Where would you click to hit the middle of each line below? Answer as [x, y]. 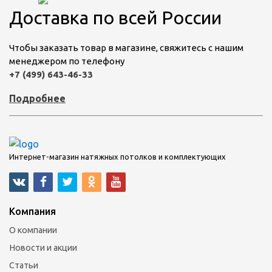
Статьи [24, 265]
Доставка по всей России [115, 18]
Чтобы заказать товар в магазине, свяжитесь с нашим [126, 48]
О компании [33, 230]
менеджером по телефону [67, 61]
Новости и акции [43, 247]
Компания [32, 211]
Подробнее [37, 99]
